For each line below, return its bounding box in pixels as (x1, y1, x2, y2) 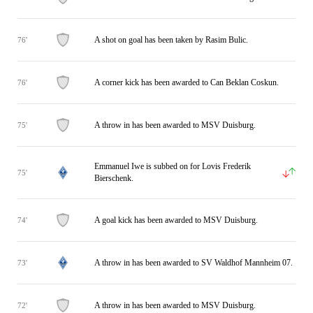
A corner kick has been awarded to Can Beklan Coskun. (94, 77, 279, 87)
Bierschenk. (94, 173, 133, 183)
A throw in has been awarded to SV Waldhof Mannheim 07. (94, 257, 293, 268)
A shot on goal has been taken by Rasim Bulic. (94, 34, 248, 45)
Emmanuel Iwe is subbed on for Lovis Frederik (94, 161, 251, 171)
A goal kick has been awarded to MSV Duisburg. (94, 214, 258, 225)
